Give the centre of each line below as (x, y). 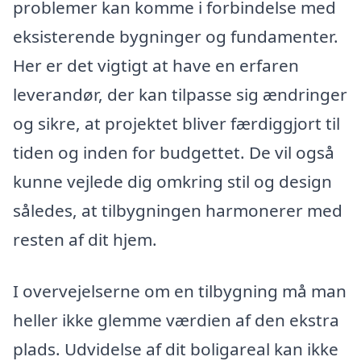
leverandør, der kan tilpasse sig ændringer (180, 94)
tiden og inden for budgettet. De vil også (174, 152)
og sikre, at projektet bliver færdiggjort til (176, 123)
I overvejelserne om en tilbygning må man (180, 290)
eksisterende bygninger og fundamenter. (176, 36)
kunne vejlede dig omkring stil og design (172, 181)
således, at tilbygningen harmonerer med (178, 210)
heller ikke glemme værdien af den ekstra (176, 320)
